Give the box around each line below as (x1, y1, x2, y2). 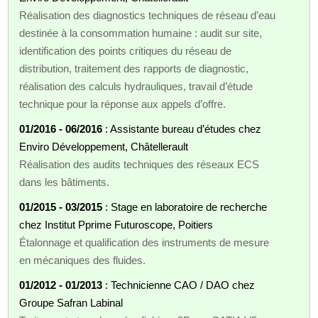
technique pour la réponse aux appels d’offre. (19, 97, 226, 110)
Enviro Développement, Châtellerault (19, 140, 189, 153)
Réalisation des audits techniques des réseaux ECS (19, 158, 260, 170)
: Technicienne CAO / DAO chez (102, 278, 256, 291)
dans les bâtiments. (19, 175, 110, 188)
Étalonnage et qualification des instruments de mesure (19, 236, 270, 248)
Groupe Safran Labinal (19, 296, 124, 309)
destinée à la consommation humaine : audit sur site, (19, 26, 263, 39)
